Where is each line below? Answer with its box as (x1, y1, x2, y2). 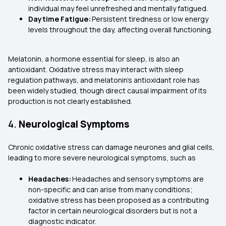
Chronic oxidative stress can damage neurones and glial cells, (8, 142, 214, 152)
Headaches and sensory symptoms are (72, 174, 204, 184)
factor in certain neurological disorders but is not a (28, 206, 197, 215)
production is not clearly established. (8, 96, 134, 106)
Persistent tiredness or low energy (92, 14, 208, 24)
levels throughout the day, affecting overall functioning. (28, 25, 214, 34)
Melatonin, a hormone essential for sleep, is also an (8, 54, 180, 64)
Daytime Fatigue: (28, 14, 92, 24)
